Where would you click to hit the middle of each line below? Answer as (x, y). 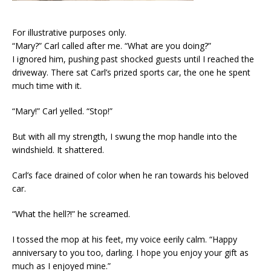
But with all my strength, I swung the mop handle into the (125, 137)
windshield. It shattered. (58, 150)
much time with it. (47, 86)
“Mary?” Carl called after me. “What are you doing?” (112, 46)
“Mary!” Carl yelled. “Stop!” (62, 111)
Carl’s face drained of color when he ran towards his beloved (130, 175)
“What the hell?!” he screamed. (71, 214)
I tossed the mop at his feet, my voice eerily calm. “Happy (125, 240)
